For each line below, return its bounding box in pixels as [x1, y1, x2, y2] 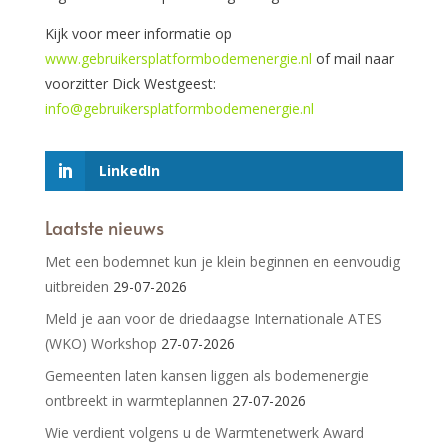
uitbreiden [44, 277, 109, 297]
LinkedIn [98, 160, 160, 180]
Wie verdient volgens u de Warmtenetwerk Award [44, 423, 364, 443]
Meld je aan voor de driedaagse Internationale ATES [44, 309, 382, 329]
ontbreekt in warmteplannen [44, 391, 228, 411]
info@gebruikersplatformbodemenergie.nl [44, 98, 314, 118]
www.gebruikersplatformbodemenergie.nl [44, 48, 312, 68]
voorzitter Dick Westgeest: [44, 73, 216, 93]
